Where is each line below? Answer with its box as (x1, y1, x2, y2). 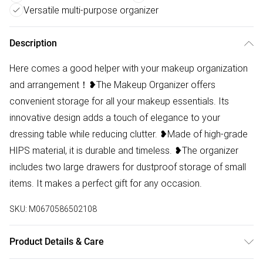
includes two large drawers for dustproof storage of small (9, 161, 246, 173)
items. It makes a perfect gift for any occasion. (9, 177, 202, 190)
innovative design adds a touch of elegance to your (9, 112, 220, 124)
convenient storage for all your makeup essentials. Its (9, 95, 229, 107)
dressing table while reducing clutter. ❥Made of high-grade (9, 128, 248, 140)
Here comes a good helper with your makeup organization (9, 62, 248, 75)
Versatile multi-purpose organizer (23, 4, 159, 16)
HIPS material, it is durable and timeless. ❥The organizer (9, 144, 238, 157)
